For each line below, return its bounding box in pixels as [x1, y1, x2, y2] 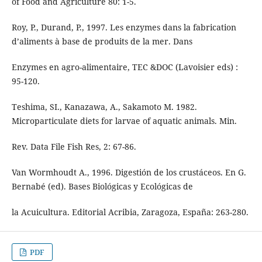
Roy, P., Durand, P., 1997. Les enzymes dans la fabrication [11, 21, 236, 33]
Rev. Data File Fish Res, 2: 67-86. [11, 140, 136, 152]
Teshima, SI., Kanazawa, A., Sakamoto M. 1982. [11, 101, 197, 112]
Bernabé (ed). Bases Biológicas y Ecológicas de [11, 180, 193, 192]
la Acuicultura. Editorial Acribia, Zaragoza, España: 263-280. [11, 206, 249, 218]
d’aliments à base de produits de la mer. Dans [11, 35, 192, 47]
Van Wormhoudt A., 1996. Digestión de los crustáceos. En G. [11, 166, 246, 178]
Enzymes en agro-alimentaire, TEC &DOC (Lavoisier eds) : [11, 61, 238, 73]
